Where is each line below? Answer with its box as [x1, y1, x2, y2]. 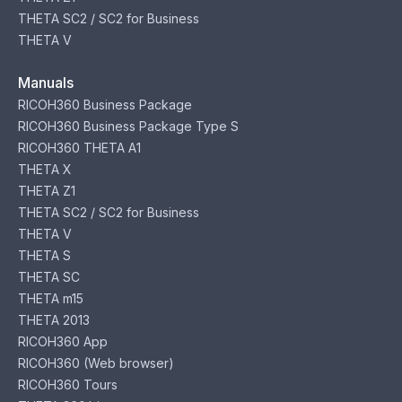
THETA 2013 [18, 311, 90, 328]
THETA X [18, 161, 72, 177]
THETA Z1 [18, 182, 75, 198]
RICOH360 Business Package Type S [18, 118, 239, 134]
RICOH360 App [18, 333, 108, 349]
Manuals [18, 73, 74, 92]
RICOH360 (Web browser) [18, 354, 174, 371]
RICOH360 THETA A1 [18, 139, 141, 155]
